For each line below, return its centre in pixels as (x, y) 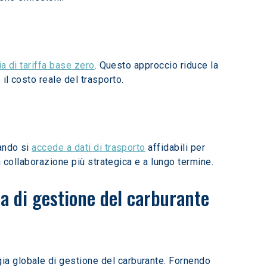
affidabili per (176, 148)
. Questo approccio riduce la (158, 65)
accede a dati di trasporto (89, 148)
